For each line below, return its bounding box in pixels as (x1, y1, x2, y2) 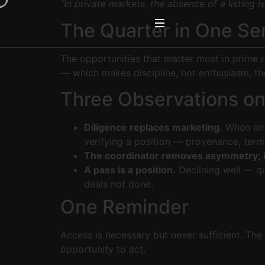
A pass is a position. (84, 164, 176, 176)
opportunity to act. (60, 243, 146, 256)
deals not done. (84, 178, 153, 190)
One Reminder (60, 195, 189, 219)
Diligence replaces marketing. (84, 121, 222, 134)
